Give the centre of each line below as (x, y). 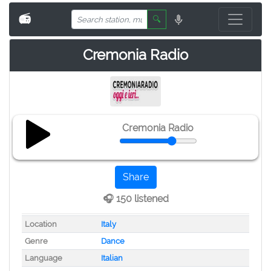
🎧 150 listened (135, 199)
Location (41, 224)
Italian (112, 258)
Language (43, 258)
